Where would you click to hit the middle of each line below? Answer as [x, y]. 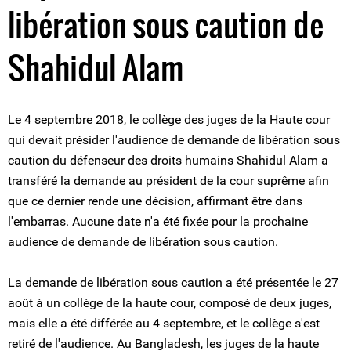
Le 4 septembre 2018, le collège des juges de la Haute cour [169, 119]
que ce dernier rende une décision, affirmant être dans [155, 201]
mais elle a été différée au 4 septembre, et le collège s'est [164, 323]
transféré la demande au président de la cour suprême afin [168, 181]
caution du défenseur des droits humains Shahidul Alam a [168, 160]
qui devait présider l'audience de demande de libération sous [174, 140]
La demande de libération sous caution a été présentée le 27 [173, 282]
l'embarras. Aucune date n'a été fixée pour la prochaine [158, 221]
